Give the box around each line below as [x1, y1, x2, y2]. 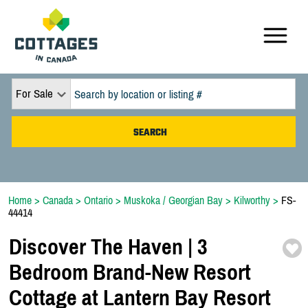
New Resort [151, 259, 251, 285]
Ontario [84, 194, 113, 206]
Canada [43, 194, 73, 206]
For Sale [16, 87, 53, 100]
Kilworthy [234, 194, 270, 206]
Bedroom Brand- [9, 259, 151, 285]
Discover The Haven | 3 [9, 234, 208, 260]
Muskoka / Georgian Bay [124, 194, 223, 206]
